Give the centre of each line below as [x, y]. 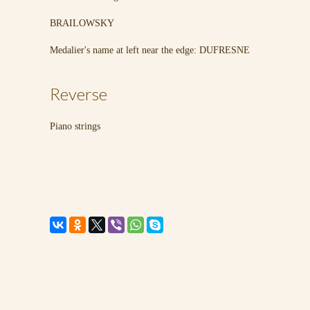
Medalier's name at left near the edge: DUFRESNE [150, 50]
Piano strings [75, 126]
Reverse [79, 94]
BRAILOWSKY [82, 23]
